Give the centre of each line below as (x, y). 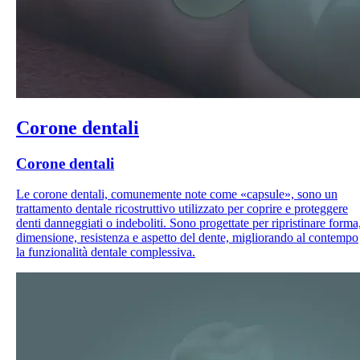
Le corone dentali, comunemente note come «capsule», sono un (177, 194)
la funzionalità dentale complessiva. (106, 252)
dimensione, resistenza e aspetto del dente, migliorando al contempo (187, 238)
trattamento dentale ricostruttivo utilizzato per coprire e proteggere (182, 209)
